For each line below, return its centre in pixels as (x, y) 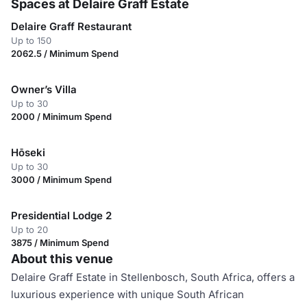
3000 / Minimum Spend (61, 180)
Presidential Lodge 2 (61, 216)
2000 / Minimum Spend (61, 116)
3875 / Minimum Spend (60, 243)
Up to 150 (31, 40)
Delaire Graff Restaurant (71, 26)
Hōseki (28, 152)
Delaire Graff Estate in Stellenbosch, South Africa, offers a (153, 277)
